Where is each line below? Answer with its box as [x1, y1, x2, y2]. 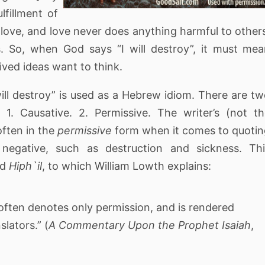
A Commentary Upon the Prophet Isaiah [49, 219, 251, 232]
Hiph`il [9, 159, 42, 172]
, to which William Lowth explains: [42, 159, 211, 172]
